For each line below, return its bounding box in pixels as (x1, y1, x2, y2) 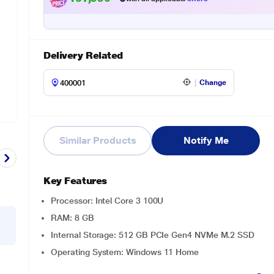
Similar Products (59, 135, 136, 146)
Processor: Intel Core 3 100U (51, 196, 164, 206)
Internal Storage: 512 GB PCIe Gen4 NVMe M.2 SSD (51, 230, 255, 240)
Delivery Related (43, 50, 123, 61)
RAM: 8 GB (51, 213, 94, 223)
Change (199, 78, 227, 87)
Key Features (43, 175, 107, 187)
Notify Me (183, 135, 229, 146)
